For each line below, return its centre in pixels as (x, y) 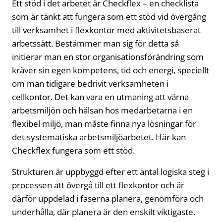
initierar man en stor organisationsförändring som (108, 57)
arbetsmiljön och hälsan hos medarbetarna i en (102, 111)
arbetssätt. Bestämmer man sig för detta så (95, 44)
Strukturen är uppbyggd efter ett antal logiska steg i (111, 172)
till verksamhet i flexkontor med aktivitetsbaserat (106, 30)
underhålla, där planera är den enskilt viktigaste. (104, 212)
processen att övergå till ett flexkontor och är (98, 185)
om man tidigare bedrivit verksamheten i (90, 84)
